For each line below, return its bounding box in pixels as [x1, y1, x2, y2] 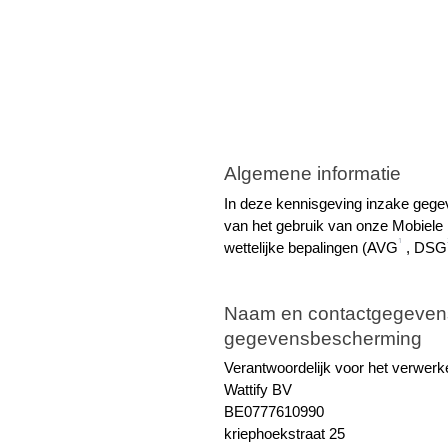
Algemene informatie [224, 163, 401, 185]
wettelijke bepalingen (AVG [224, 239, 398, 256]
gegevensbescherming [224, 327, 422, 349]
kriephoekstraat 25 [224, 426, 345, 443]
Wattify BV [224, 382, 292, 399]
